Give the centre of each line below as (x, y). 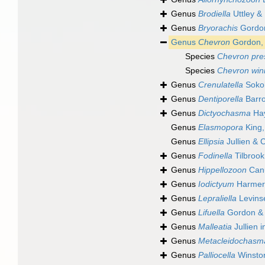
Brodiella (214, 14)
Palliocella (217, 255)
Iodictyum (216, 184)
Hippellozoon (222, 170)
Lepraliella (217, 198)
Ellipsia (211, 142)
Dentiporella (221, 99)
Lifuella (211, 213)
